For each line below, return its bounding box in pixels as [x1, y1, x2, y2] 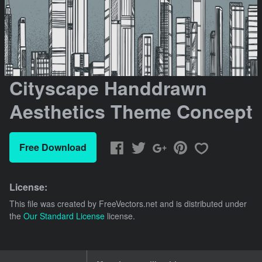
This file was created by [9, 198, 99, 210]
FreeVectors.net [99, 198, 157, 210]
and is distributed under [157, 198, 247, 210]
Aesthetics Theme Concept [9, 98, 253, 125]
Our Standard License [23, 210, 105, 222]
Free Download [19, 140, 87, 154]
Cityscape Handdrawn [9, 74, 207, 102]
